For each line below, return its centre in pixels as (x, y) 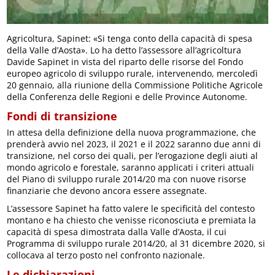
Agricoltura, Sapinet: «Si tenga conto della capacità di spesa (130, 39)
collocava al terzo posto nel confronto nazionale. (106, 255)
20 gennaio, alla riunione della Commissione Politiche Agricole (135, 85)
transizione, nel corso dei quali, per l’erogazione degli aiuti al (133, 156)
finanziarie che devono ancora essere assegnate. (107, 191)
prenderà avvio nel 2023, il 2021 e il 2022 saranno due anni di (134, 144)
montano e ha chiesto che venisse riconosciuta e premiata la (132, 220)
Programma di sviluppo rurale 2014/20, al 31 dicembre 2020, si (136, 244)
